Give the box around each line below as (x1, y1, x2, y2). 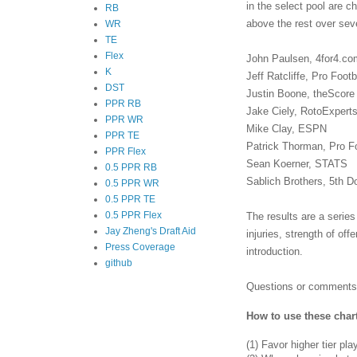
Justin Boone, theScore (246, 87, 355, 100)
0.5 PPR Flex (105, 210, 162, 221)
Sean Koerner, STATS (246, 157, 347, 170)
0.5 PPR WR (105, 178, 159, 189)
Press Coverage (105, 241, 175, 253)
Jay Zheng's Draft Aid (105, 226, 196, 237)
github (105, 257, 132, 269)
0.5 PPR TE (105, 194, 155, 205)
